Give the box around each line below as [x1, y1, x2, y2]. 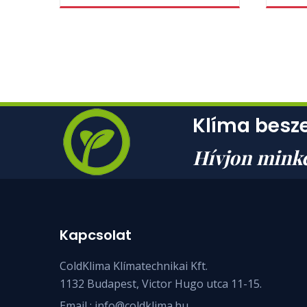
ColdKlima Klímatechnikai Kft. [60, 258, 208, 273]
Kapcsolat [60, 225, 132, 245]
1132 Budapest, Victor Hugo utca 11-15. [60, 275, 262, 291]
